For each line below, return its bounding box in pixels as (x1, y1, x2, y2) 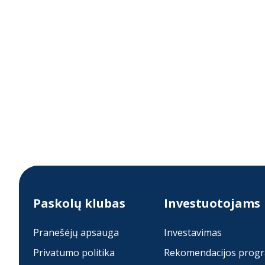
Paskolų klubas (33, 195, 125, 212)
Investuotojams (163, 195, 260, 212)
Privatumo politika (33, 246, 115, 260)
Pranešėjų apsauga (33, 226, 119, 240)
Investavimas (163, 226, 222, 240)
